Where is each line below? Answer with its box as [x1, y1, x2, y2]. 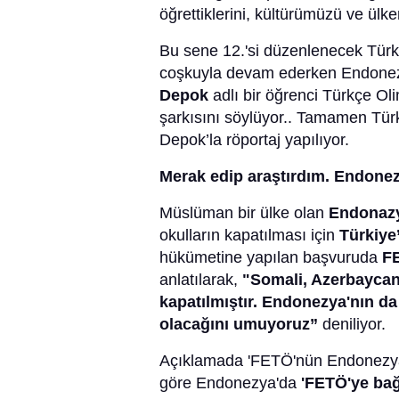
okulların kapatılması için [159, 226, 339, 245]
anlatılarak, [159, 271, 242, 289]
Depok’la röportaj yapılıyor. [159, 131, 349, 150]
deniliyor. [318, 315, 386, 334]
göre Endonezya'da [159, 374, 301, 393]
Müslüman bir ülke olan [159, 204, 329, 223]
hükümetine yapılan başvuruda [159, 248, 382, 267]
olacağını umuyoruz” [159, 315, 318, 334]
